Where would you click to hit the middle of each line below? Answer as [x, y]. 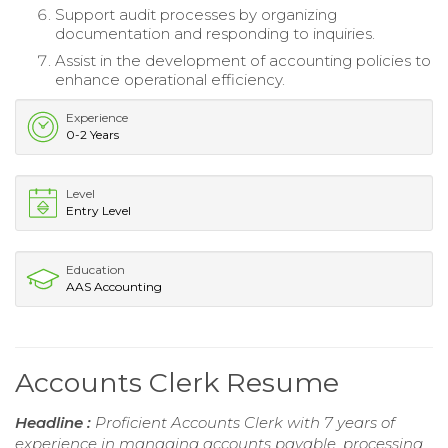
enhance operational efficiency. [170, 79]
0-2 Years [92, 134]
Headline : [55, 422]
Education [95, 269]
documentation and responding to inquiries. [215, 33]
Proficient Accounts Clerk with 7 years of [245, 422]
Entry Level [98, 210]
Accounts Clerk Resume [177, 382]
